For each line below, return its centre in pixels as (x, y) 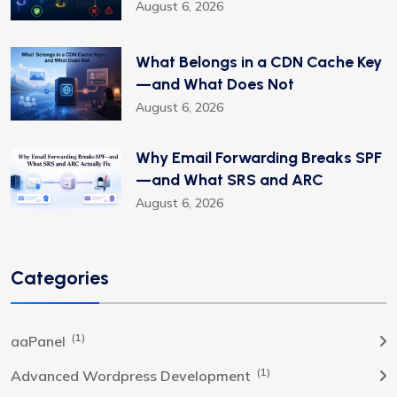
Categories (60, 278)
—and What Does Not (215, 84)
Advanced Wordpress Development (132, 376)
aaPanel (40, 342)
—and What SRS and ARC (230, 180)
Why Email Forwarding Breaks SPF (259, 158)
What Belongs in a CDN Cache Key (259, 62)
